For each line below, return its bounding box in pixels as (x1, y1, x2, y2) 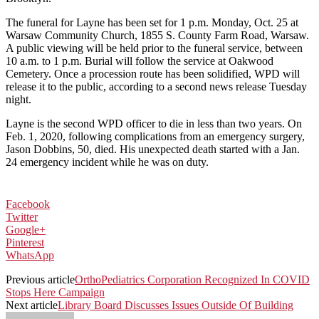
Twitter (6, 210, 38, 223)
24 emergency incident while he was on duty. (6, 155, 209, 168)
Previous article (6, 273, 75, 286)
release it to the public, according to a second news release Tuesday (6, 80, 307, 93)
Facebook (6, 197, 50, 210)
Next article (6, 298, 58, 311)
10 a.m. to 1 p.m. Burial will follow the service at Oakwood (6, 54, 273, 67)
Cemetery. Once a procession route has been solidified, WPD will (6, 67, 300, 80)
